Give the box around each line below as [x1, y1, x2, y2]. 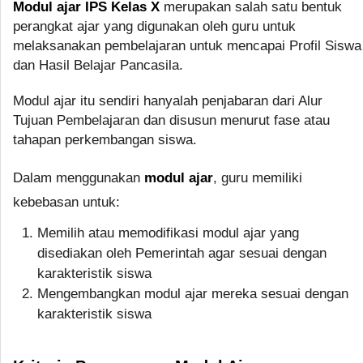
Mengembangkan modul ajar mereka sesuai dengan [37, 285, 348, 301]
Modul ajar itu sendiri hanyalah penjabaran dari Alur [13, 92, 322, 109]
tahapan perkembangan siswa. [13, 131, 197, 147]
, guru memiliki [213, 169, 302, 186]
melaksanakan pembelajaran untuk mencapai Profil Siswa [13, 37, 361, 53]
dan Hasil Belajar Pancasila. [13, 57, 183, 73]
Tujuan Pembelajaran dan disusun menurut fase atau [13, 112, 330, 128]
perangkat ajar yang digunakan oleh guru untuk [13, 18, 296, 34]
